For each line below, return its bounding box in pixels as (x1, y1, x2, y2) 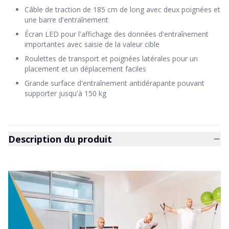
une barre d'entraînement (25, 15, 108, 25)
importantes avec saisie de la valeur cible (25, 39, 159, 49)
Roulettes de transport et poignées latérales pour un (25, 54, 198, 63)
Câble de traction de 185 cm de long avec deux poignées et (25, 5, 220, 14)
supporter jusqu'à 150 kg (25, 88, 106, 98)
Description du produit (8, 133, 112, 145)
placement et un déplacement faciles (25, 64, 146, 74)
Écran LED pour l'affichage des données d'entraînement (25, 29, 209, 39)
